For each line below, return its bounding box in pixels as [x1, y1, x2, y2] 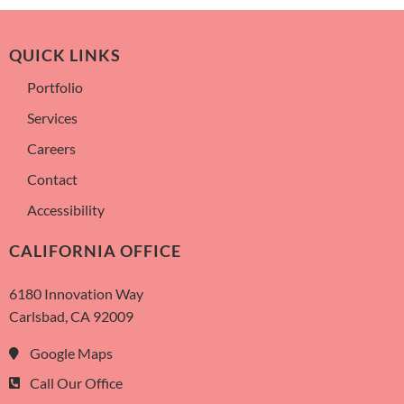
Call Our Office [29, 374, 123, 392]
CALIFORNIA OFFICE [9, 242, 181, 262]
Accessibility [27, 201, 105, 219]
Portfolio [27, 78, 83, 96]
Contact [27, 170, 78, 188]
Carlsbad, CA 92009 [9, 308, 133, 326]
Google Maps [29, 344, 113, 363]
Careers [27, 140, 76, 158]
